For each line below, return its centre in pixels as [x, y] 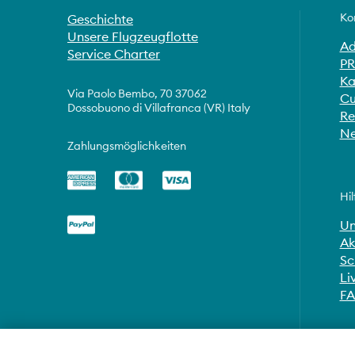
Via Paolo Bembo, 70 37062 [137, 94]
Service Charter [114, 54]
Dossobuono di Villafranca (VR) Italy [159, 108]
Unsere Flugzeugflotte [133, 36]
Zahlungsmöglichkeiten [127, 146]
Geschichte [100, 19]
